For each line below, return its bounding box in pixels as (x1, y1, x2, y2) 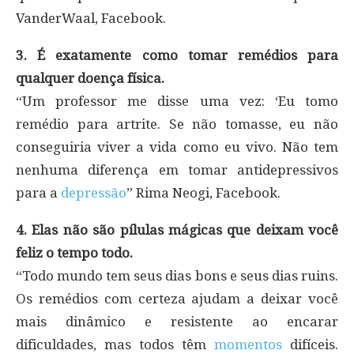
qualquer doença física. (16, 70, 164, 86)
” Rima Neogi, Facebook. (126, 184, 281, 201)
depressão (61, 184, 126, 201)
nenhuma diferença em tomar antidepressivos (16, 161, 338, 178)
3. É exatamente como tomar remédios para (16, 47, 338, 63)
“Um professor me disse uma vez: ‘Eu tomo (16, 92, 338, 109)
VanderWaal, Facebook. (16, 9, 166, 26)
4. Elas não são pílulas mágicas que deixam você (16, 221, 338, 238)
